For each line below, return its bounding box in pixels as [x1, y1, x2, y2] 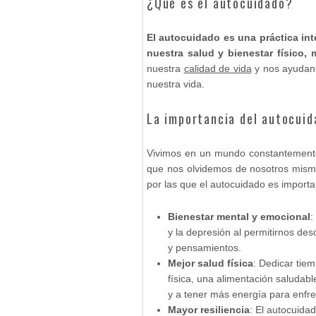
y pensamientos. [168, 242, 241, 253]
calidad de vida [183, 63, 252, 74]
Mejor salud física [168, 257, 253, 269]
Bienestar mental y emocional [168, 211, 310, 222]
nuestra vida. [147, 78, 205, 90]
